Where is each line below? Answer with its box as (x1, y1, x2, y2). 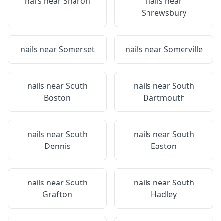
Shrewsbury (141, 7, 186, 18)
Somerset (58, 44, 95, 55)
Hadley (151, 189, 177, 200)
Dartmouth (143, 92, 185, 103)
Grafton (42, 189, 72, 200)
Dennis (44, 141, 71, 151)
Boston (44, 92, 71, 103)
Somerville (163, 44, 203, 55)
